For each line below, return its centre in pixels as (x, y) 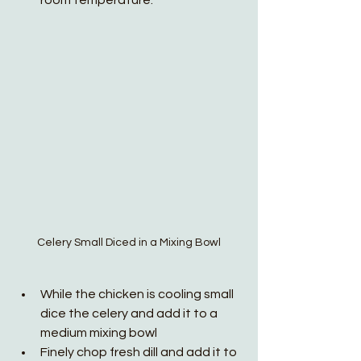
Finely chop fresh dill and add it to (140, 352)
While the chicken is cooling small (138, 294)
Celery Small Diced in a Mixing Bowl (129, 243)
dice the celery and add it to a (130, 313)
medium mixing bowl (99, 333)
